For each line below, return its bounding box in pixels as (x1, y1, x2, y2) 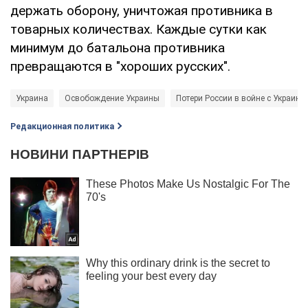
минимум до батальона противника (10, 39, 225, 56)
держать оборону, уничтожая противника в (10, 2, 273, 19)
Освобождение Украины (65, 93, 159, 103)
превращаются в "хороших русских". (10, 58, 230, 74)
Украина (16, 93, 48, 103)
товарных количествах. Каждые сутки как (10, 21, 267, 37)
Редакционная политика (10, 121, 114, 131)
